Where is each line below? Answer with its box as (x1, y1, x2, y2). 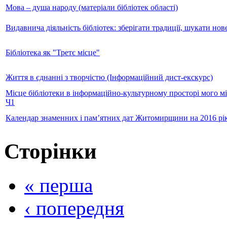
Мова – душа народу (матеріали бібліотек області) (6, 3, 178, 12)
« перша (24, 174, 93, 196)
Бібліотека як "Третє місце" (6, 48, 100, 57)
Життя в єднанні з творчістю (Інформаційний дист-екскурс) (6, 72, 213, 82)
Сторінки (4, 139, 97, 163)
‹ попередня (24, 197, 124, 219)
